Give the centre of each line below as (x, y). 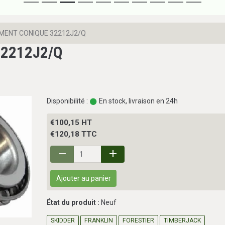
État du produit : (73, 202)
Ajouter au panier (83, 178)
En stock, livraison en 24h (138, 101)
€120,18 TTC (74, 134)
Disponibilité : (68, 101)
